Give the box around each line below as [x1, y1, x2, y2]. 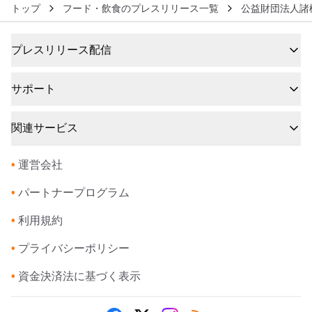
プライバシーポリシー [18, 242, 130, 254]
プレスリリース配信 [11, 44, 111, 56]
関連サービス [11, 122, 78, 134]
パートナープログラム [18, 187, 130, 198]
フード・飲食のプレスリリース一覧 [63, 3, 219, 14]
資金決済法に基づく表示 [18, 270, 141, 282]
